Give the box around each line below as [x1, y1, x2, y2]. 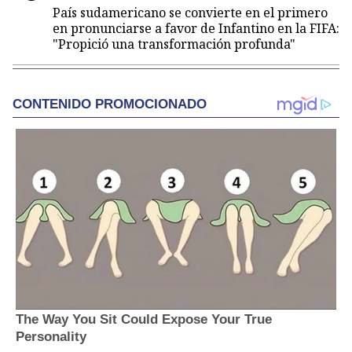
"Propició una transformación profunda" [53, 35, 295, 53]
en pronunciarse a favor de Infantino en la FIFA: [53, 19, 339, 37]
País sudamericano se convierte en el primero [53, 3, 328, 21]
